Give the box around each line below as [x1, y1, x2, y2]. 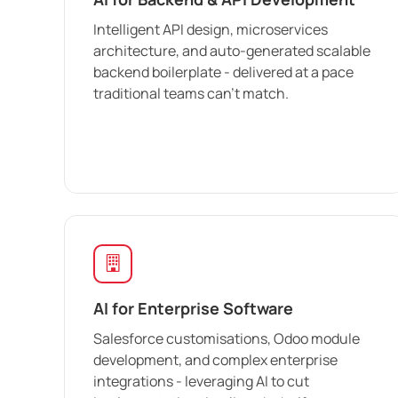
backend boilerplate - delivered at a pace [93, 61, 354, 82]
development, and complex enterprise [93, 349, 338, 370]
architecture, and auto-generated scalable [93, 40, 370, 60]
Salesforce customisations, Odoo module [93, 328, 360, 348]
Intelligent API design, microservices [93, 19, 328, 39]
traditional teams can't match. [93, 83, 289, 103]
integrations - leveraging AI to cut [93, 370, 309, 391]
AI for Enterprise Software [93, 297, 293, 319]
